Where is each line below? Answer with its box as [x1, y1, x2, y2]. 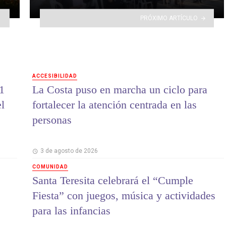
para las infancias [32, 204, 110, 217]
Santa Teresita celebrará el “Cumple [32, 174, 193, 187]
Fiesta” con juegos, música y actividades [32, 189, 215, 202]
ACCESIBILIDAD [32, 73, 77, 79]
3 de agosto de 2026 [40, 147, 98, 155]
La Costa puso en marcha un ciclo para [32, 83, 207, 96]
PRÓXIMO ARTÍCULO [140, 14, 198, 22]
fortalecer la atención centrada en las [32, 98, 197, 111]
